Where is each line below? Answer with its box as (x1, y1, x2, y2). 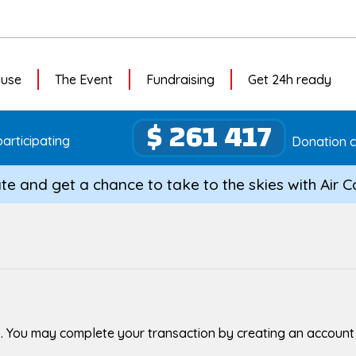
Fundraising (146, 72, 215, 88)
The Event (55, 72, 113, 88)
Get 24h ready (248, 72, 331, 88)
